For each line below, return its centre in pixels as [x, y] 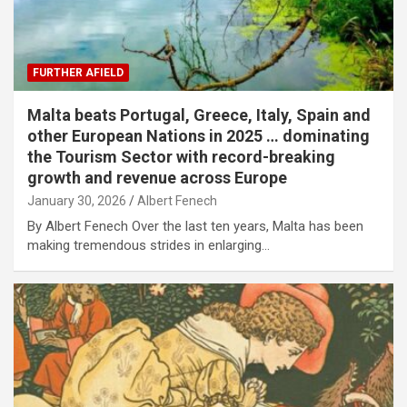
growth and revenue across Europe [157, 177]
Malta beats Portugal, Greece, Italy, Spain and [199, 114]
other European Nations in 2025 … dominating [199, 135]
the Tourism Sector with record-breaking [181, 156]
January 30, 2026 [77, 200]
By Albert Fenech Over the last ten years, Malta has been [195, 226]
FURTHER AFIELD [78, 72]
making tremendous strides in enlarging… [149, 245]
